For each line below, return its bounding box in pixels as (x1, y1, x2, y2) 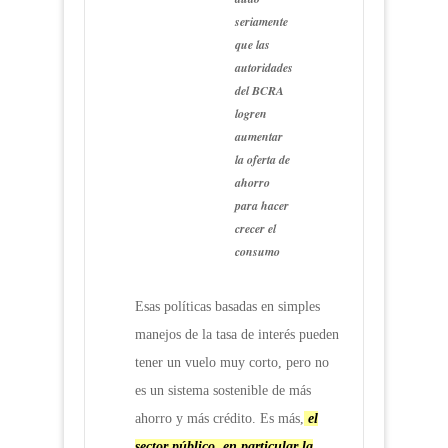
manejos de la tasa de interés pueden (135, 327, 339, 343)
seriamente (235, 13, 288, 31)
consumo (235, 243, 280, 261)
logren (235, 105, 267, 123)
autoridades (235, 59, 293, 77)
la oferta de (235, 151, 290, 169)
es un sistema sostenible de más (135, 383, 311, 399)
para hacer (235, 197, 289, 215)
